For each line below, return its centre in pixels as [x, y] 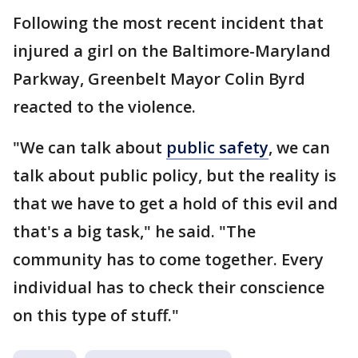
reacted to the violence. [106, 106]
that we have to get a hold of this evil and [175, 203]
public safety [217, 147]
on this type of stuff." [96, 315]
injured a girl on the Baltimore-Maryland [172, 50]
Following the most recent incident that [168, 22]
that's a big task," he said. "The [134, 231]
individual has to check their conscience [169, 287]
